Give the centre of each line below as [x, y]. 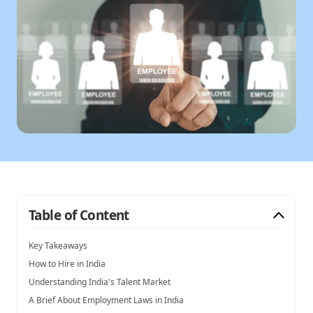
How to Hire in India [67, 263]
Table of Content [79, 215]
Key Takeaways [58, 245]
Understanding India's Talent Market [100, 282]
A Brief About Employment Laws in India [106, 300]
